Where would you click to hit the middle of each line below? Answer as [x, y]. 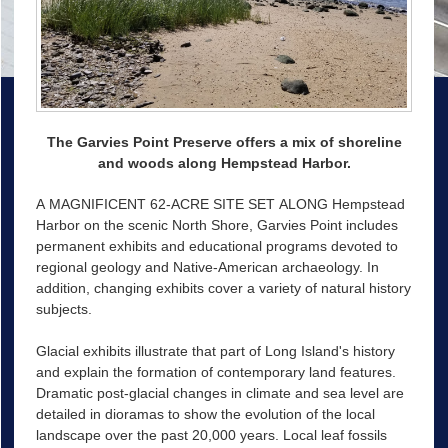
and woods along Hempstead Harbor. [224, 163]
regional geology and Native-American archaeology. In [207, 267]
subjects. [63, 309]
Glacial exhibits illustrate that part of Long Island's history [215, 350]
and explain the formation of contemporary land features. [215, 371]
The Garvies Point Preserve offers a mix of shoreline [224, 142]
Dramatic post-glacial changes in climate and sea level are [219, 392]
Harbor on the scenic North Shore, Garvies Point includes [216, 225]
